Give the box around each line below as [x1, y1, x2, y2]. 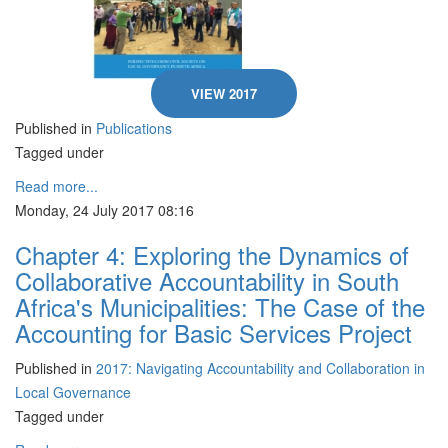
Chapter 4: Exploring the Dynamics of [15, 237, 409, 272]
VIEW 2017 [191, 84, 257, 103]
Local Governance [15, 382, 131, 402]
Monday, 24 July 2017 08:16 [15, 200, 194, 220]
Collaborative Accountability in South [15, 263, 399, 298]
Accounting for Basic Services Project [15, 315, 412, 350]
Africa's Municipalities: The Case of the [15, 289, 425, 324]
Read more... [15, 176, 98, 196]
